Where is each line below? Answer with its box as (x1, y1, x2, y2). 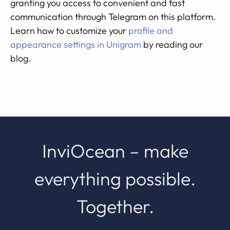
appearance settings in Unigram (10, 39, 141, 50)
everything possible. (34, 167, 196, 190)
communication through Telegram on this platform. (10, 11, 216, 23)
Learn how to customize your (10, 25, 128, 36)
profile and (128, 25, 173, 36)
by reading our (141, 39, 203, 50)
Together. (76, 195, 154, 218)
